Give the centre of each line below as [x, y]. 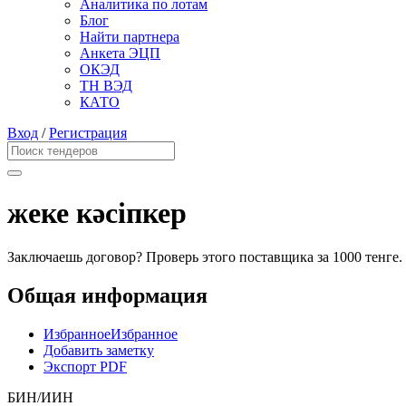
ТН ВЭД [106, 86]
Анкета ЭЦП [120, 53]
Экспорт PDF [85, 366]
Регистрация [88, 133]
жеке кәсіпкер [97, 213]
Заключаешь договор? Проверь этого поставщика [162, 257]
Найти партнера [130, 37]
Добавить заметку [99, 350]
